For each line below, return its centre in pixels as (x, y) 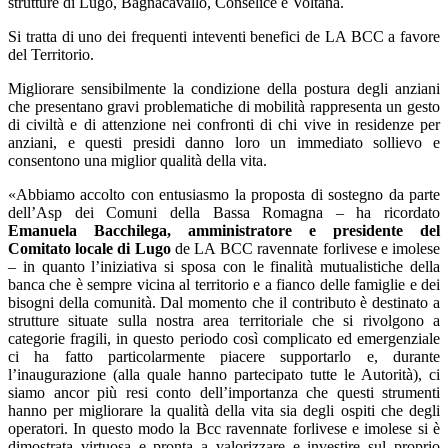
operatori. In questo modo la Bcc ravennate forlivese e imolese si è (224, 428)
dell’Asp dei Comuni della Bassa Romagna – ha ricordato (224, 212)
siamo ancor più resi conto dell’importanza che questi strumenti (224, 392)
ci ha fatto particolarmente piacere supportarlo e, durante (224, 356)
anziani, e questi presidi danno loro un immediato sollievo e (224, 142)
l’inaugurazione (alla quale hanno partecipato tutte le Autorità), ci (224, 374)
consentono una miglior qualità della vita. (137, 160)
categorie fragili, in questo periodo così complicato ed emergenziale (224, 338)
